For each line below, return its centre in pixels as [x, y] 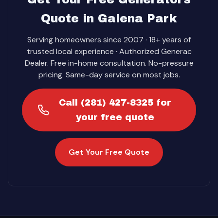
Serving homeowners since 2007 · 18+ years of [109, 40]
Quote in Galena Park [109, 18]
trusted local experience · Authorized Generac [109, 51]
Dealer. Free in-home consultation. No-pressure [109, 63]
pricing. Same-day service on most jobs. [109, 75]
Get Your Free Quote [109, 152]
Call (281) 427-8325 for [115, 103]
